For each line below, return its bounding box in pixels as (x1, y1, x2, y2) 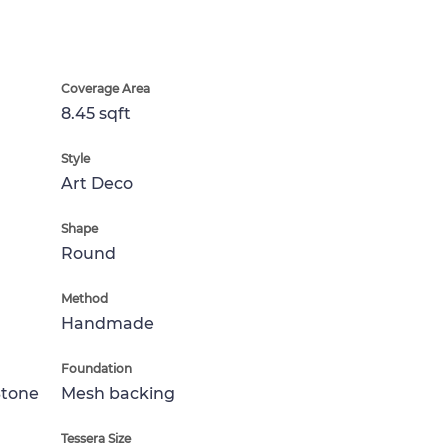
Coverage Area (61, 81, 150, 96)
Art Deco (61, 174, 133, 193)
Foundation (61, 361, 132, 376)
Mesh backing (61, 384, 175, 403)
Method (61, 291, 108, 306)
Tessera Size (61, 431, 131, 446)
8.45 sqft (61, 104, 131, 123)
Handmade (61, 314, 154, 333)
